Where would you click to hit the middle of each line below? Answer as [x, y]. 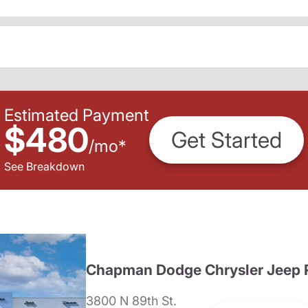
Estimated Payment [77, 115]
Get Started [227, 140]
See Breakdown [44, 166]
